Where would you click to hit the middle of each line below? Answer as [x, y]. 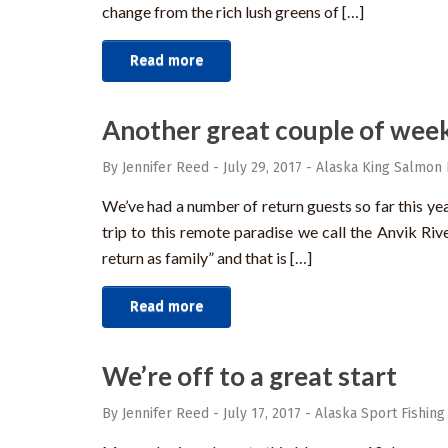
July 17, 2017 [262, 414]
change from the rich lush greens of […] [233, 12]
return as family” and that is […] [207, 258]
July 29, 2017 [262, 168]
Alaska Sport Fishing [380, 414]
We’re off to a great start [249, 376]
